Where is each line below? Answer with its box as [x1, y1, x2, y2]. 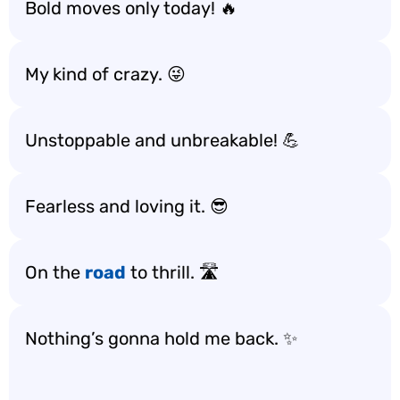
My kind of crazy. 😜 [25, 63, 186, 85]
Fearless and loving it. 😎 [25, 196, 229, 217]
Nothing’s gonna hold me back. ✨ [25, 328, 297, 349]
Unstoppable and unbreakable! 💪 [25, 129, 300, 151]
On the [25, 262, 85, 283]
